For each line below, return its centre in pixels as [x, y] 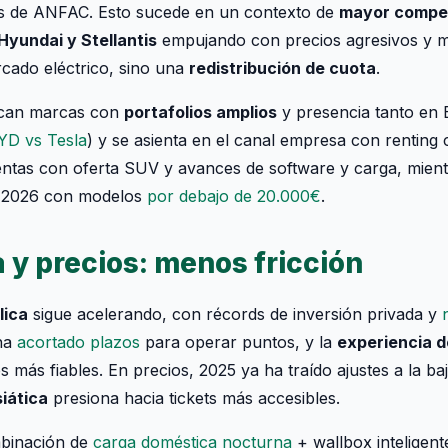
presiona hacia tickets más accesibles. [194, 398]
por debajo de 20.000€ [234, 196]
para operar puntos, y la [238, 342]
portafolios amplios [200, 112]
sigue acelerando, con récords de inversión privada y [235, 314]
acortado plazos [78, 342]
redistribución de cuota [282, 68]
